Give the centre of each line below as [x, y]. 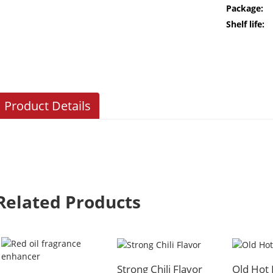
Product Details [48, 106]
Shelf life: [245, 24]
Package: [245, 8]
